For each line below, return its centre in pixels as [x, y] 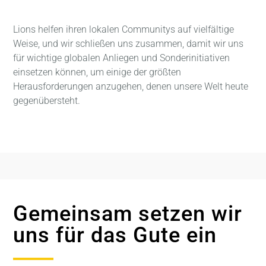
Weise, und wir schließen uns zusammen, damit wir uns [129, 44]
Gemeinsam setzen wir [128, 214]
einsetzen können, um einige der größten [97, 72]
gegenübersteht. [47, 101]
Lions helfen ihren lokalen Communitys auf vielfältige [124, 30]
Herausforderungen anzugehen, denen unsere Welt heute [131, 87]
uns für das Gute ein [115, 235]
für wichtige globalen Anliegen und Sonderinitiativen [122, 58]
